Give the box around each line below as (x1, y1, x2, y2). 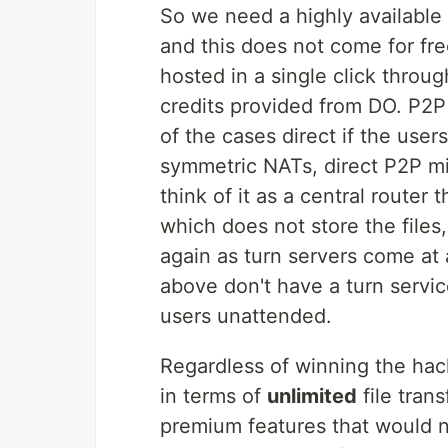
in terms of (160, 384, 267, 409)
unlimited (267, 384, 357, 409)
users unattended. (160, 304, 332, 329)
